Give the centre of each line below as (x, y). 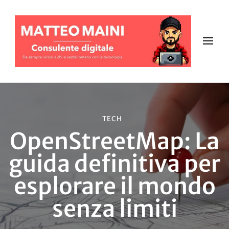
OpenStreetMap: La (114, 141)
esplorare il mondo (114, 186)
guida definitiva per (114, 163)
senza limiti (114, 208)
